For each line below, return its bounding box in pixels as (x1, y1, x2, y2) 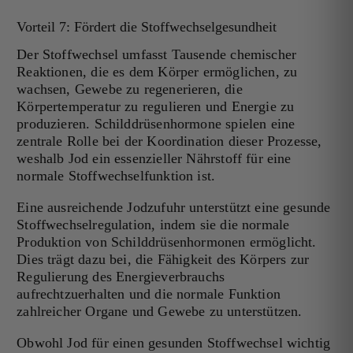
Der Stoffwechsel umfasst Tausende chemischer (17, 46, 297, 63)
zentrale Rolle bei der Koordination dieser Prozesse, (17, 133, 322, 150)
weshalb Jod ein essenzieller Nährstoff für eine (17, 150, 292, 167)
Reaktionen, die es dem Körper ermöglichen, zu (17, 64, 298, 80)
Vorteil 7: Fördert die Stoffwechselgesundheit (17, 19, 277, 35)
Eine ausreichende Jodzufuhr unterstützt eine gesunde (17, 199, 331, 216)
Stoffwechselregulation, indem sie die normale (17, 217, 290, 233)
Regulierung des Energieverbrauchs (17, 269, 225, 285)
